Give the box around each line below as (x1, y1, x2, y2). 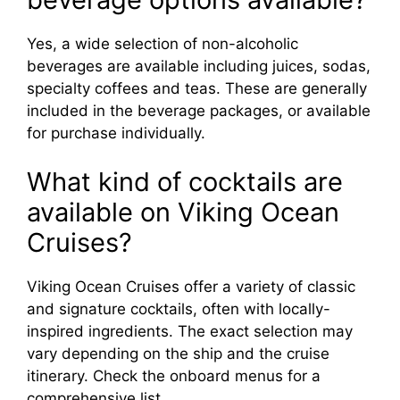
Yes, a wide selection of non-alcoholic (27, 34, 298, 53)
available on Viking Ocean (27, 196, 339, 229)
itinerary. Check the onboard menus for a (27, 367, 321, 386)
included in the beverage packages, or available (27, 101, 371, 120)
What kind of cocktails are (27, 166, 343, 198)
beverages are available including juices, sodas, (27, 56, 371, 75)
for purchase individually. (27, 123, 205, 142)
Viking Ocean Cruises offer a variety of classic (27, 278, 355, 296)
